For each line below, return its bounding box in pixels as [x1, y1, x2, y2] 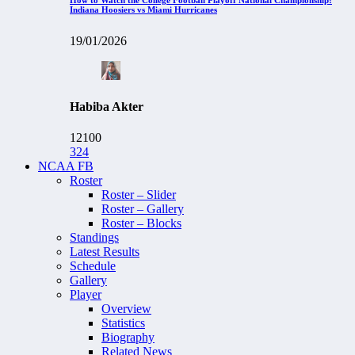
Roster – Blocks [101, 216, 181, 231]
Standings [70, 231, 119, 245]
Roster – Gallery [101, 202, 184, 216]
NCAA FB [38, 159, 94, 174]
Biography [101, 330, 155, 345]
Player [70, 288, 101, 302]
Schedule [70, 259, 116, 273]
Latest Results [70, 245, 139, 259]
